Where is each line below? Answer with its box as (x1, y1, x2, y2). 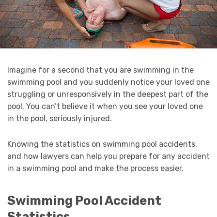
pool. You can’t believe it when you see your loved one (7, 102, 203, 111)
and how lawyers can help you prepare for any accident (7, 152, 210, 161)
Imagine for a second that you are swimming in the (7, 65, 194, 75)
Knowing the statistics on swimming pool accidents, (7, 139, 197, 149)
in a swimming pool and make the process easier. (7, 164, 184, 173)
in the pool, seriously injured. (7, 114, 112, 124)
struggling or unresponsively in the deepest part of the (7, 90, 208, 99)
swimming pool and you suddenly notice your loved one (7, 77, 210, 87)
